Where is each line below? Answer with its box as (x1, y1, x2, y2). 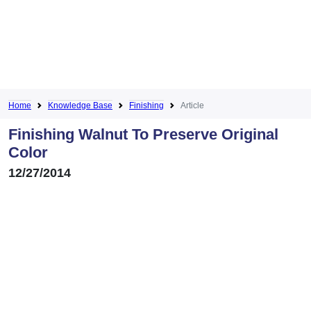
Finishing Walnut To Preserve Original (8, 125, 278, 143)
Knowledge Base (48, 100, 112, 110)
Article (180, 100, 204, 110)
